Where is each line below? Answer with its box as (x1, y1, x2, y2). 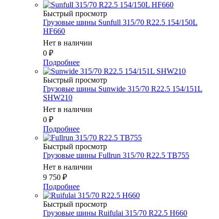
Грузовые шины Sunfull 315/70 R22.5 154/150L (43, 18, 197, 27)
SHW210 (43, 93, 72, 102)
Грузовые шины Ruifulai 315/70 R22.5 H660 (43, 209, 187, 218)
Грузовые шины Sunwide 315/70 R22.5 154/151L (43, 85, 202, 93)
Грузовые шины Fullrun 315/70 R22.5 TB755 (43, 151, 189, 160)
